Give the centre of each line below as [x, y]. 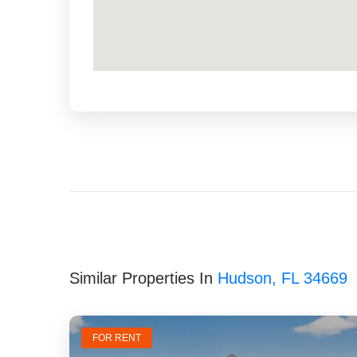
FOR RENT [117, 338]
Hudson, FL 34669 [282, 278]
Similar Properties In [143, 278]
